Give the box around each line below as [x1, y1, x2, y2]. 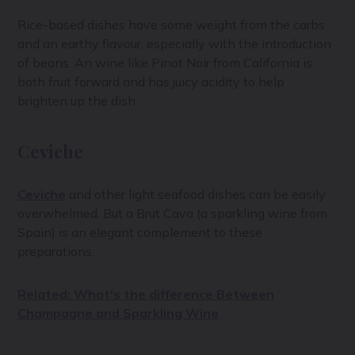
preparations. [17, 243, 95, 260]
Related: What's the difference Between [17, 286, 275, 303]
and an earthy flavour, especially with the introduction [17, 36, 332, 52]
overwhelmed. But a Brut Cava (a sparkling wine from [17, 205, 328, 222]
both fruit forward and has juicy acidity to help [17, 74, 285, 90]
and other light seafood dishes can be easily [66, 186, 326, 203]
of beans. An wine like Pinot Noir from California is [17, 55, 313, 71]
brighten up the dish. [17, 93, 139, 109]
